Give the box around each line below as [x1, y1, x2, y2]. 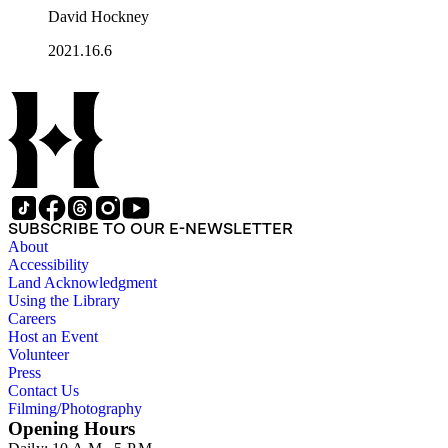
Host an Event [8, 328, 98, 346]
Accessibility [8, 256, 89, 274]
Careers [8, 310, 56, 328]
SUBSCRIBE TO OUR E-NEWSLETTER [8, 219, 293, 239]
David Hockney [48, 8, 149, 26]
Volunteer [8, 346, 69, 364]
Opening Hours [8, 418, 135, 440]
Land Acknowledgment [8, 274, 157, 292]
